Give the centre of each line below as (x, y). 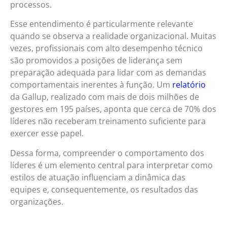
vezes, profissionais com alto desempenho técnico (106, 48)
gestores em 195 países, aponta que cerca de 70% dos (113, 109)
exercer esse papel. (47, 134)
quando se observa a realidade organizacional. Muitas (113, 36)
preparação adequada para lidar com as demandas (108, 73)
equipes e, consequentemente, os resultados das (104, 189)
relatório (189, 85)
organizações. (37, 201)
